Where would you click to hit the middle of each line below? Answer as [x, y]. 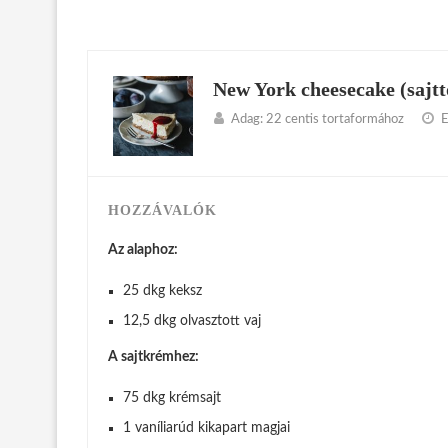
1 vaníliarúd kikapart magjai [206, 428]
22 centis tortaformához [335, 120]
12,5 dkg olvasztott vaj [192, 321]
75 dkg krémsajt [172, 398]
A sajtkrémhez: [153, 357]
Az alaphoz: [143, 250]
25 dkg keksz [162, 291]
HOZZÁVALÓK [162, 211]
